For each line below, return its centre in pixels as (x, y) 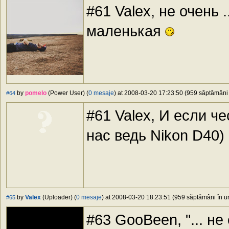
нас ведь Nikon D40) (155, 135)
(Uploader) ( (59, 198)
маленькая (126, 31)
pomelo (36, 93)
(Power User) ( (67, 93)
